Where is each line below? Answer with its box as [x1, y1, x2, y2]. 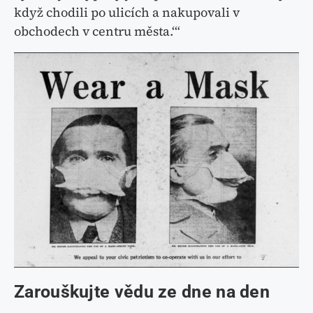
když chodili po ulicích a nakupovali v [14, 3, 240, 22]
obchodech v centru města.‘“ [14, 22, 180, 41]
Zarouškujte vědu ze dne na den [14, 282, 270, 303]
